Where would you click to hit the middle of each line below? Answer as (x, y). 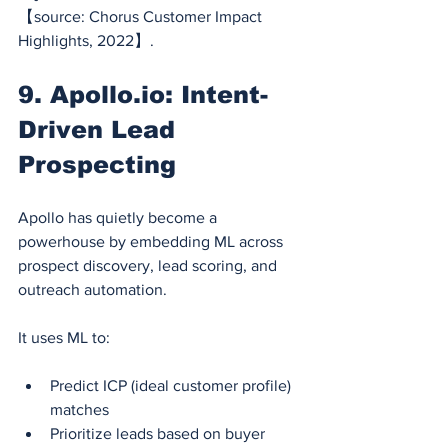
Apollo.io (107, 94)
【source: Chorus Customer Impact (142, 16)
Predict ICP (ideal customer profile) (172, 385)
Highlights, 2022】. (86, 40)
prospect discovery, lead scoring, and (149, 265)
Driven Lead (100, 129)
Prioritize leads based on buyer (159, 433)
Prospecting (97, 164)
